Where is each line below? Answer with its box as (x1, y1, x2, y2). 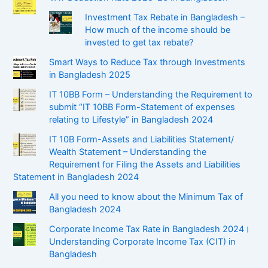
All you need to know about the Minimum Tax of (49, 191, 243, 203)
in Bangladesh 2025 (49, 69, 131, 81)
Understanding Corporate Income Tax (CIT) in (49, 236, 236, 248)
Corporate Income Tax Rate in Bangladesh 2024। (49, 224, 251, 235)
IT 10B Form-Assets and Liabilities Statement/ (49, 134, 234, 145)
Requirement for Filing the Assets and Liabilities (49, 159, 241, 170)
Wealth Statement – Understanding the (49, 147, 207, 158)
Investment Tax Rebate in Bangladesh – (85, 12, 245, 23)
